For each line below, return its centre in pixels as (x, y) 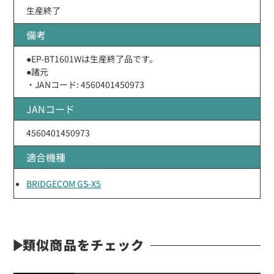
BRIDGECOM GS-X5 (64, 183)
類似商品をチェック (83, 244)
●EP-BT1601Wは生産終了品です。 (92, 58)
